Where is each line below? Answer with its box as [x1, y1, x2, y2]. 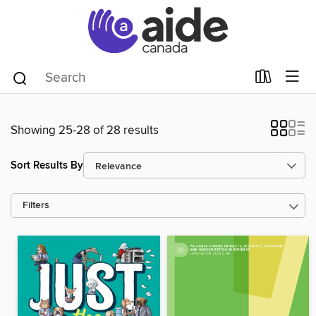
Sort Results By [11, 158, 83, 172]
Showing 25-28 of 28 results [11, 123, 159, 138]
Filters [23, 200, 49, 212]
